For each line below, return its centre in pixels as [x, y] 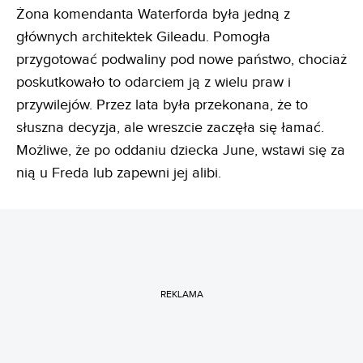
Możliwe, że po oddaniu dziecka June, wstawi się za [181, 151]
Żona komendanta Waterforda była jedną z [153, 15]
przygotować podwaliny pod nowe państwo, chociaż [181, 60]
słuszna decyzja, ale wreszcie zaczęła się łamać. [170, 128]
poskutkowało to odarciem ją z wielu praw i [154, 83]
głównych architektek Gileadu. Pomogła [143, 37]
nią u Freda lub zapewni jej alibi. [119, 173]
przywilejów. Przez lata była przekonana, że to [162, 105]
